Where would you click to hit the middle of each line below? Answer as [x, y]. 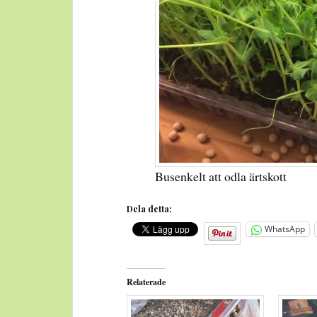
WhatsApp [285, 229]
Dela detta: [150, 208]
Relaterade [146, 282]
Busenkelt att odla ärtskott [221, 176]
